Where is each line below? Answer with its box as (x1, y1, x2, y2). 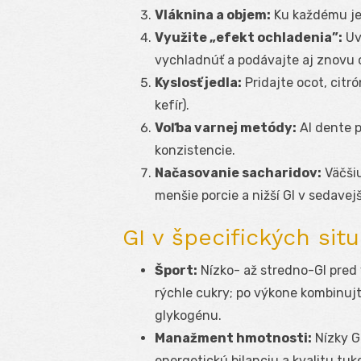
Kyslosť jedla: (155, 75, 242, 91)
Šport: (155, 263, 197, 279)
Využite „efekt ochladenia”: (155, 30, 342, 46)
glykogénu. (155, 308, 222, 324)
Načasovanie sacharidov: (155, 165, 322, 181)
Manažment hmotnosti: (155, 330, 312, 346)
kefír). (155, 98, 189, 114)
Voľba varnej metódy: (155, 120, 297, 136)
